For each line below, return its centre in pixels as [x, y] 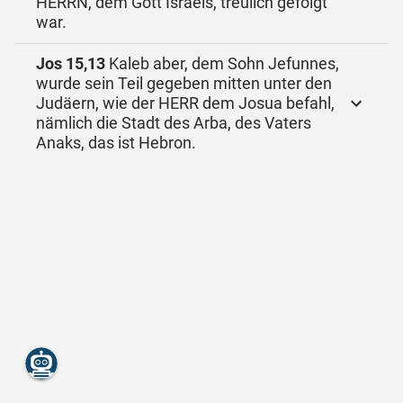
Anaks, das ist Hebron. [116, 143]
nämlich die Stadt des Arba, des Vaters [174, 123]
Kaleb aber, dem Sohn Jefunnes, [222, 63]
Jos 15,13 [71, 63]
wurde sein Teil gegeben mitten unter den [184, 83]
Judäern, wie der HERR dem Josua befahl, [185, 103]
